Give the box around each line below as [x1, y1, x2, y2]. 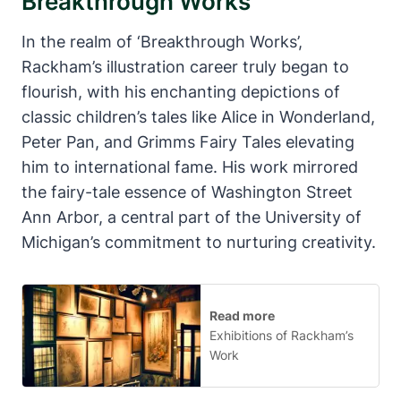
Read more [209, 307, 275, 323]
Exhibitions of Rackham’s [209, 327, 354, 343]
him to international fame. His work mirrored [21, 158, 358, 177]
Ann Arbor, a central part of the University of [21, 208, 362, 227]
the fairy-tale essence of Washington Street [21, 183, 353, 202]
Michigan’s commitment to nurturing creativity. [21, 233, 376, 252]
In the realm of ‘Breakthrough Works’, [21, 32, 303, 52]
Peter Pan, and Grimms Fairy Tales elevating [21, 132, 354, 152]
